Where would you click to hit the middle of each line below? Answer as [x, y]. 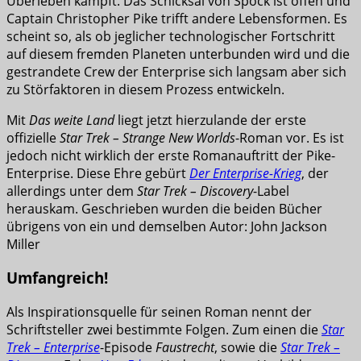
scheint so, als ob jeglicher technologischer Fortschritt [171, 36]
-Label [271, 191]
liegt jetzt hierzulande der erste [210, 120]
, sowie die [247, 348]
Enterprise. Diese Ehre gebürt [98, 173]
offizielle [33, 137]
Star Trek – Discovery [195, 191]
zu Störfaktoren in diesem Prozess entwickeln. [145, 89]
